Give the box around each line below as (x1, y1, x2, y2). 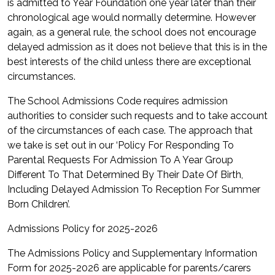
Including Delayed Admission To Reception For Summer (7, 184, 260, 195)
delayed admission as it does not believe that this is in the (7, 41, 267, 53)
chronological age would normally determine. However (7, 12, 256, 23)
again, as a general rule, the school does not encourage (7, 26, 256, 38)
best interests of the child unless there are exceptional (7, 56, 251, 68)
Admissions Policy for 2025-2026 (7, 223, 158, 234)
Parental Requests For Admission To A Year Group (7, 154, 233, 166)
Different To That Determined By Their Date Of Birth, (7, 169, 243, 180)
